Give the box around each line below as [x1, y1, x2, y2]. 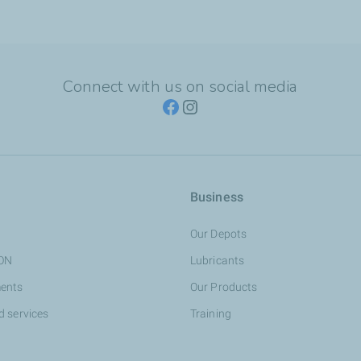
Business [190, 189, 243, 205]
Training [190, 307, 231, 320]
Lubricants [190, 254, 244, 267]
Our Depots [190, 227, 247, 240]
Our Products [190, 280, 258, 293]
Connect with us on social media [63, 76, 298, 98]
